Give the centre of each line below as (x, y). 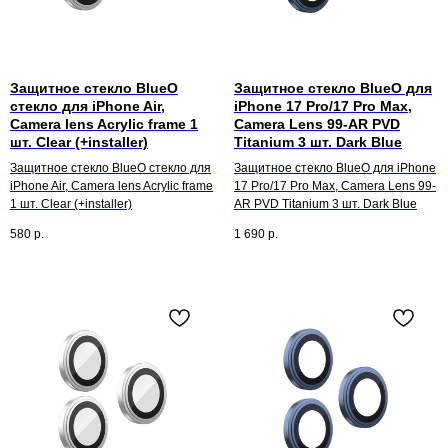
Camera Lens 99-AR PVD (317, 124)
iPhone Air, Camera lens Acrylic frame (111, 186)
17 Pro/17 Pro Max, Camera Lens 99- (335, 186)
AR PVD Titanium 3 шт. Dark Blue (325, 204)
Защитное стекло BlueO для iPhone (335, 168)
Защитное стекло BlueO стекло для (110, 168)
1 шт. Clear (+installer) (71, 204)
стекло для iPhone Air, (87, 106)
